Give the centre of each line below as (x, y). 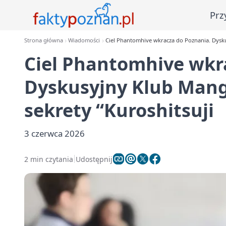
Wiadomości (84, 40)
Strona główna (44, 40)
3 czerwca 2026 (54, 133)
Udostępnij (94, 159)
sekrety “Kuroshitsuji (119, 110)
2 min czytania (49, 159)
